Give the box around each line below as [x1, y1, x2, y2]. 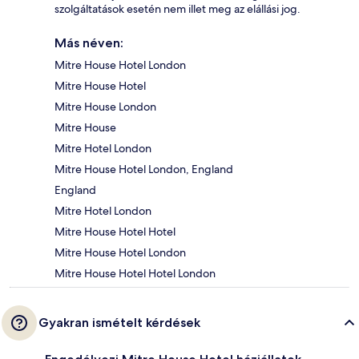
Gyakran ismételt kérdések [38, 315, 200, 331]
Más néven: [54, 35, 123, 51]
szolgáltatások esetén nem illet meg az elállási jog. [54, 2, 301, 17]
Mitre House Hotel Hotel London [54, 266, 216, 281]
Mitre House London [54, 99, 156, 115]
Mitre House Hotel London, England [54, 162, 233, 177]
